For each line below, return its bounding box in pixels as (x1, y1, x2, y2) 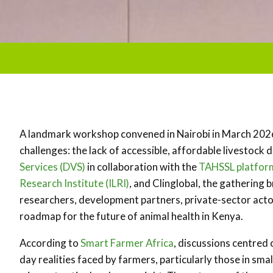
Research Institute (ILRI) (19, 177, 129, 190)
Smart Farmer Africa (80, 236, 174, 249)
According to (19, 236, 80, 249)
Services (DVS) (19, 160, 85, 173)
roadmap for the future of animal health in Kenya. (19, 210, 243, 222)
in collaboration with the (85, 160, 199, 173)
